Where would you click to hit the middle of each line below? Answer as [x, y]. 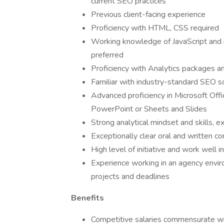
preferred [107, 55]
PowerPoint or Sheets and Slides [149, 109]
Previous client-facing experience [148, 14]
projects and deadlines [130, 176]
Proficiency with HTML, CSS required [155, 28]
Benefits [87, 198]
